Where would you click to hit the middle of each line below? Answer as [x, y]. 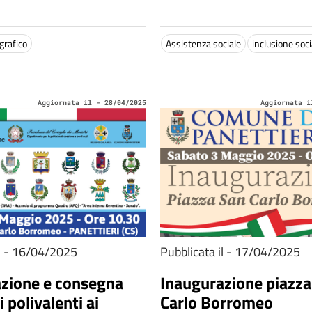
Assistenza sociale [203, 44]
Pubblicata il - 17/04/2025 [230, 252]
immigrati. [187, 12]
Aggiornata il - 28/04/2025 [92, 103]
